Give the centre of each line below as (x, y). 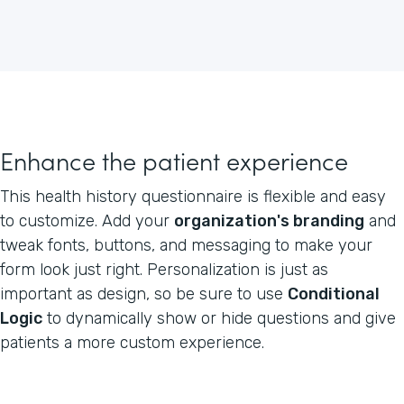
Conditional (334, 294)
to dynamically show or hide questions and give (219, 318)
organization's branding (269, 220)
